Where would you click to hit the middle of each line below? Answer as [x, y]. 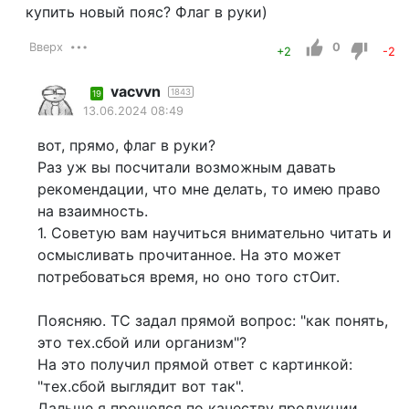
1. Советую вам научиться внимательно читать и [214, 233]
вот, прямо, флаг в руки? [126, 146]
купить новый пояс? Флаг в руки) [146, 12]
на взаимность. [92, 211]
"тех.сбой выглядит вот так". [140, 387]
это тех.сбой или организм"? [142, 343]
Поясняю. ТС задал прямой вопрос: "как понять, [212, 321]
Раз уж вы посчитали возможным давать [186, 168]
